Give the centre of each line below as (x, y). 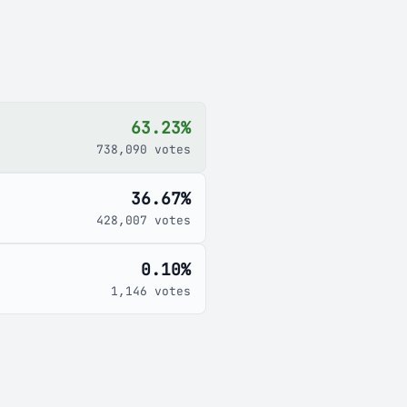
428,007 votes (144, 220)
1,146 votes (151, 291)
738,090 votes (144, 149)
